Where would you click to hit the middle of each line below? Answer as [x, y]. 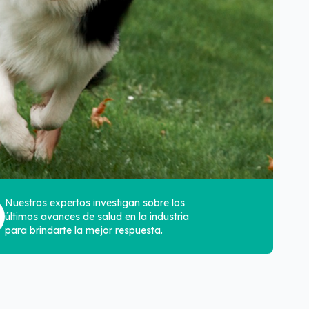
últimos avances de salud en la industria [97, 216]
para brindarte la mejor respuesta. [84, 230]
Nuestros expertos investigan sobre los [95, 202]
